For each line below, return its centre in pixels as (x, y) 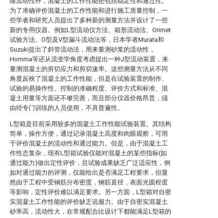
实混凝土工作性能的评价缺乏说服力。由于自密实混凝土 (89, 202)
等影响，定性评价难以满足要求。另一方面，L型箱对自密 (91, 192)
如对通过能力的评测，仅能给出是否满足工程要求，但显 (89, 173)
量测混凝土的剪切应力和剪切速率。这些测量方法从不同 (89, 69)
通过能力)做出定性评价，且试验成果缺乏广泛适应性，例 (90, 163)
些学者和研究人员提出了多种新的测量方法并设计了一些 (89, 20)
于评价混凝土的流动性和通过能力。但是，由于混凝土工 (89, 143)
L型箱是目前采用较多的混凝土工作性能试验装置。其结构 (91, 124)
